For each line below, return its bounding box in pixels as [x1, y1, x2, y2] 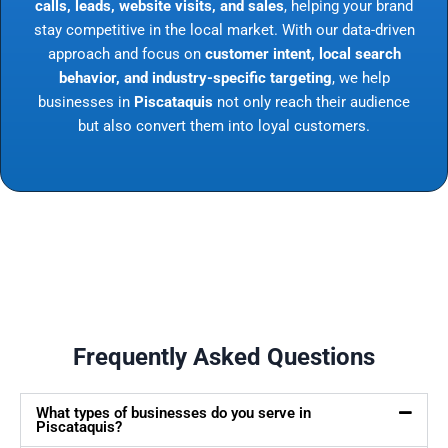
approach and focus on [47, 44, 205, 63]
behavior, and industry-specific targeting [58, 68, 332, 87]
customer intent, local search [204, 44, 401, 63]
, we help [331, 68, 390, 87]
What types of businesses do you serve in [36, 404, 311, 423]
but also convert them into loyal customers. [78, 116, 370, 135]
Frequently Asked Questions [73, 343, 375, 372]
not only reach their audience [213, 92, 410, 111]
